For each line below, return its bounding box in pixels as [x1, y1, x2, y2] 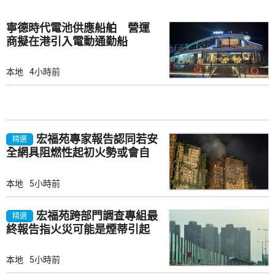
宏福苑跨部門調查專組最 [36, 209, 158, 222]
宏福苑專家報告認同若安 [36, 133, 158, 146]
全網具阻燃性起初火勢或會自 [6, 146, 150, 160]
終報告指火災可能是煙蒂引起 [6, 222, 150, 236]
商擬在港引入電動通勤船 [6, 34, 128, 48]
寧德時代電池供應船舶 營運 [6, 21, 150, 34]
